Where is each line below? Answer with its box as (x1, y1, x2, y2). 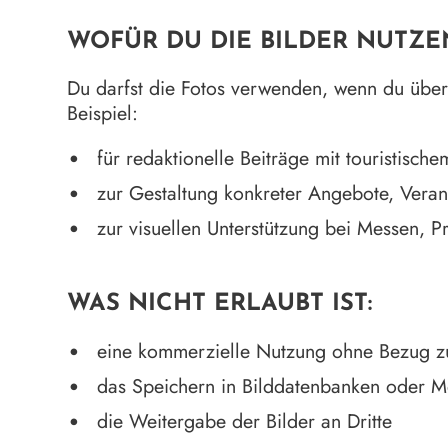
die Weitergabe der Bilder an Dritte (96, 406, 392, 435)
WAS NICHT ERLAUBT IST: (67, 292, 373, 317)
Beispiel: (67, 99, 139, 128)
